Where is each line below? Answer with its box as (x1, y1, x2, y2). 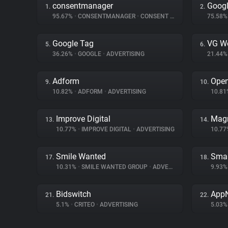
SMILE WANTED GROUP (80, 163, 149, 170)
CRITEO (73, 201, 96, 208)
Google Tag (52, 39, 94, 48)
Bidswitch (56, 189, 91, 199)
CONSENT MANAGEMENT (139, 13, 170, 20)
